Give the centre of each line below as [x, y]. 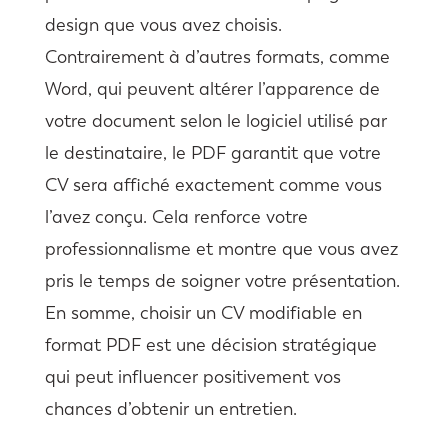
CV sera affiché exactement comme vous [213, 184]
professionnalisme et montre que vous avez [221, 248]
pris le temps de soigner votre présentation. [222, 280]
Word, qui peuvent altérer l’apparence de [212, 88]
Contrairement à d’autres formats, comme [217, 56]
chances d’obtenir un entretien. [170, 408]
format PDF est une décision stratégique [210, 344]
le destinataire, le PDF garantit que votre [212, 152]
